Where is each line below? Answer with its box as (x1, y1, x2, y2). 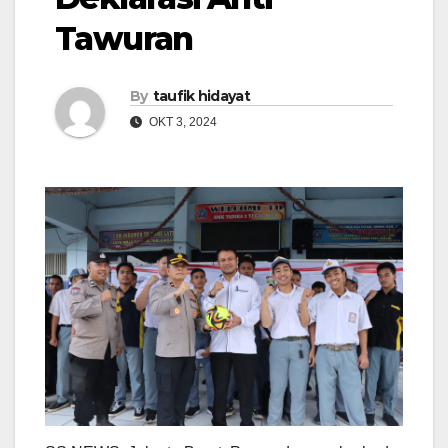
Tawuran (55, 19, 193, 59)
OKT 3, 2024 (146, 115, 217, 130)
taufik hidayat (152, 87, 250, 106)
